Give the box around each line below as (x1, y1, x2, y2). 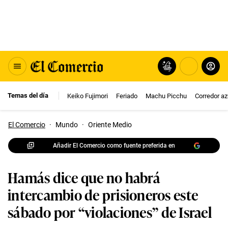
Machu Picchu (146, 92, 187, 100)
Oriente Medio (88, 121, 132, 129)
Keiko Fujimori (67, 92, 108, 100)
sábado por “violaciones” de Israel (8, 201, 212, 222)
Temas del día (8, 92, 48, 99)
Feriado (116, 92, 137, 100)
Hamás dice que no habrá (8, 166, 160, 187)
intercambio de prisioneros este (8, 184, 198, 205)
